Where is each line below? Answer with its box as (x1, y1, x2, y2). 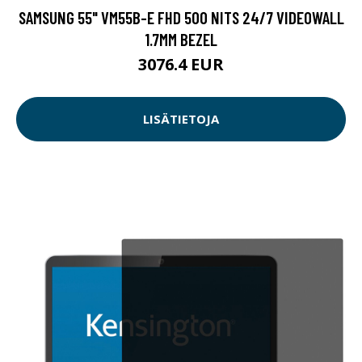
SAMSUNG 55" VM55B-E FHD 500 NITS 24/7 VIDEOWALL (18, 6, 344, 27)
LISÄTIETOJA (143, 111, 219, 128)
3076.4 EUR (138, 53, 224, 75)
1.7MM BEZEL (145, 28, 217, 49)
